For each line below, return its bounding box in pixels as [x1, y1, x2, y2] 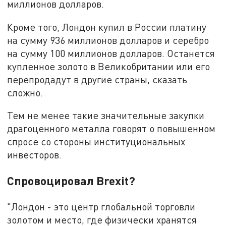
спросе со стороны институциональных [7, 136, 186, 148]
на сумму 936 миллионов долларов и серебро [7, 34, 209, 46]
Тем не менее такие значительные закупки [7, 109, 205, 122]
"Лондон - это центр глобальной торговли [7, 201, 196, 213]
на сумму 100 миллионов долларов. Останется [7, 47, 215, 59]
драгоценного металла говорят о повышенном [7, 123, 216, 135]
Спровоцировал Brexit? [7, 174, 136, 188]
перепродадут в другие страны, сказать [7, 73, 188, 85]
